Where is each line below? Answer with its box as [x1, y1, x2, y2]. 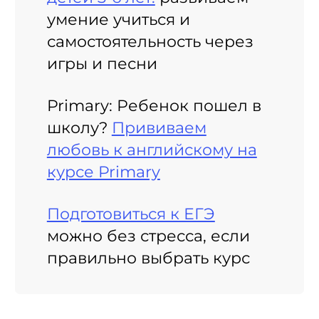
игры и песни [46, 53, 157, 73]
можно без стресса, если [46, 225, 250, 246]
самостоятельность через [46, 31, 253, 51]
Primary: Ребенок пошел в [46, 95, 261, 115]
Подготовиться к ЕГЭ [46, 203, 215, 224]
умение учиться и [46, 9, 190, 29]
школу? [46, 117, 112, 137]
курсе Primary [46, 161, 160, 182]
